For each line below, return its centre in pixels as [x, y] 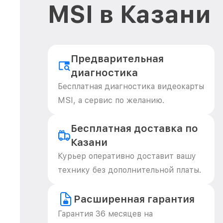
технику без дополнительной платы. [129, 170]
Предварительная [117, 59]
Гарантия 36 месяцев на [105, 214]
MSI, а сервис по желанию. [111, 100]
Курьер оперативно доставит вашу [127, 156]
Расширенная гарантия [134, 199]
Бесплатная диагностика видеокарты [131, 86]
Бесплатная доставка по [134, 128]
